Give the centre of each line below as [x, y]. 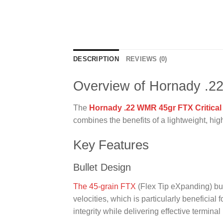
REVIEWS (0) [146, 59]
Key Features [111, 145]
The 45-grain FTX [105, 187]
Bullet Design [102, 167]
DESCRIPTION [96, 59]
